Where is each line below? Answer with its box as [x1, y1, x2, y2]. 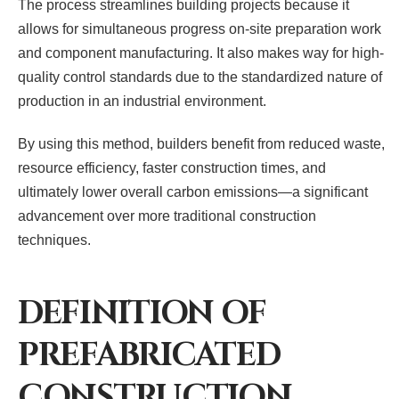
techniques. [18, 232, 91, 248]
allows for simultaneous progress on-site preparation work [18, 20, 381, 37]
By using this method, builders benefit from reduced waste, [18, 135, 385, 151]
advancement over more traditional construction [18, 208, 316, 224]
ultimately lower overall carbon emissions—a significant [18, 183, 368, 199]
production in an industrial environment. [18, 93, 266, 109]
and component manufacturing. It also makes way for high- [18, 45, 384, 61]
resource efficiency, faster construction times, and [18, 159, 326, 175]
